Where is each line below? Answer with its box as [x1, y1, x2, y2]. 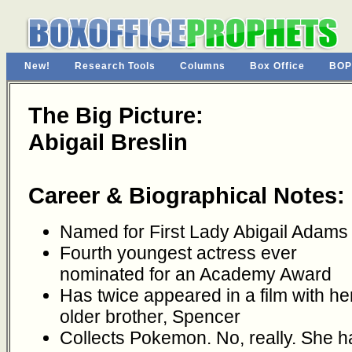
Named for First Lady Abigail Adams [60, 222, 348, 242]
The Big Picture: [28, 102, 203, 128]
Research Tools [75, 60, 156, 71]
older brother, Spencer [60, 306, 240, 327]
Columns [180, 60, 225, 71]
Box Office [250, 60, 305, 71]
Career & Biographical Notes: [28, 182, 345, 208]
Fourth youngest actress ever [60, 243, 297, 263]
